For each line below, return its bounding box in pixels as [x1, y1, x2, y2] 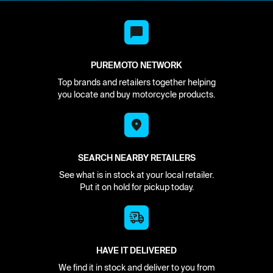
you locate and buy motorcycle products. [58, 89, 215, 99]
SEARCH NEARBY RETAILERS [77, 152, 196, 163]
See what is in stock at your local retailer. [59, 169, 214, 180]
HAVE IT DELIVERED [96, 244, 177, 256]
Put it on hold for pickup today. [79, 182, 194, 192]
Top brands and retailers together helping [57, 77, 216, 87]
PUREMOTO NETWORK [91, 59, 182, 71]
